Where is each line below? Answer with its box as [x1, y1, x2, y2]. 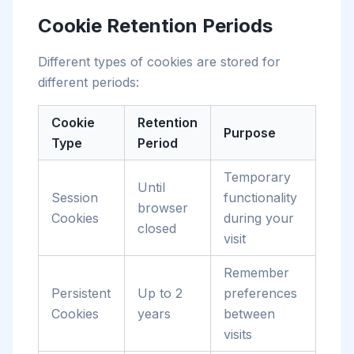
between [224, 306, 275, 322]
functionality [224, 190, 297, 205]
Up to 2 [137, 285, 183, 301]
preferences [224, 285, 297, 301]
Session [51, 190, 98, 205]
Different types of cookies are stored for [38, 54, 281, 70]
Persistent [51, 285, 111, 301]
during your [224, 210, 294, 226]
